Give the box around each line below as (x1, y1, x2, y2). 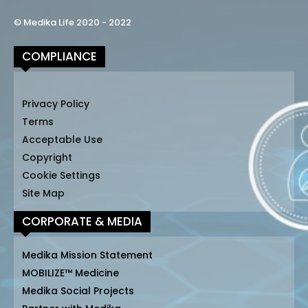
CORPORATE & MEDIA (22, 213, 142, 230)
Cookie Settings (22, 168, 100, 183)
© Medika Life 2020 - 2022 (14, 16, 131, 30)
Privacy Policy (22, 97, 89, 111)
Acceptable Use (22, 133, 102, 147)
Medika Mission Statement (22, 248, 153, 263)
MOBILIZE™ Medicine (22, 266, 119, 280)
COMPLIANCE (22, 48, 97, 65)
